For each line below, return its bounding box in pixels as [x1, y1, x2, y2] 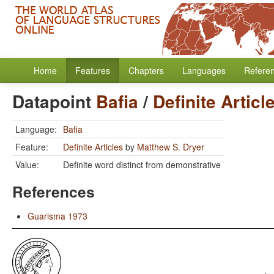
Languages [182, 64, 226, 76]
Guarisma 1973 [28, 210, 87, 222]
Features [75, 64, 110, 76]
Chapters [128, 64, 164, 76]
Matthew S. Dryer [137, 141, 204, 153]
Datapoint [12, 89, 96, 114]
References [12, 180, 95, 202]
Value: [15, 158, 39, 171]
